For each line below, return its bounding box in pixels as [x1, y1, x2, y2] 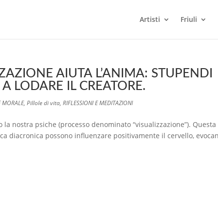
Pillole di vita [27, 99, 60, 107]
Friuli [181, 15, 197, 24]
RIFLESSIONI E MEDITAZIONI [63, 99, 133, 107]
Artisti [140, 15, 160, 24]
